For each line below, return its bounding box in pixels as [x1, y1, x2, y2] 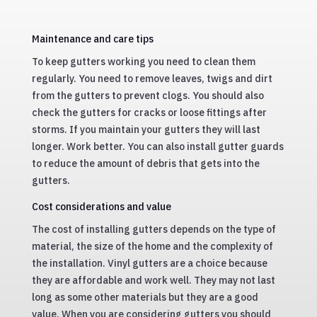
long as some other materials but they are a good [31, 291, 258, 304]
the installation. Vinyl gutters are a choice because [31, 257, 267, 270]
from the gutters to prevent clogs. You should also [31, 89, 264, 103]
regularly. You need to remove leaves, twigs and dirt [31, 72, 272, 86]
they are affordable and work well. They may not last [31, 274, 275, 287]
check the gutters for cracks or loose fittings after [31, 106, 267, 120]
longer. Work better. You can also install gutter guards [31, 140, 284, 154]
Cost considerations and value [31, 200, 171, 214]
